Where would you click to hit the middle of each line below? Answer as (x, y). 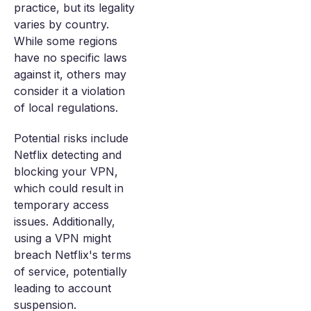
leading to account (62, 288)
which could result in (69, 188)
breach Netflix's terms (73, 255)
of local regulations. (66, 108)
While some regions (66, 41)
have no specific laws (70, 58)
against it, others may (70, 74)
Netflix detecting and (68, 155)
